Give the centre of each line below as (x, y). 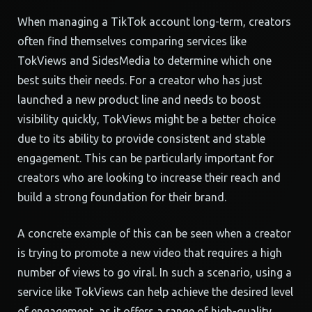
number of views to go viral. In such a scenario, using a (155, 272)
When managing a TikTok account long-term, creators (154, 22)
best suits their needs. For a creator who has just (140, 80)
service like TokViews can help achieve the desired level (155, 292)
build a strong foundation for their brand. (122, 197)
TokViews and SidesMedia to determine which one (145, 61)
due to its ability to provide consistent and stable (141, 139)
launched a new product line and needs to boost (139, 100)
